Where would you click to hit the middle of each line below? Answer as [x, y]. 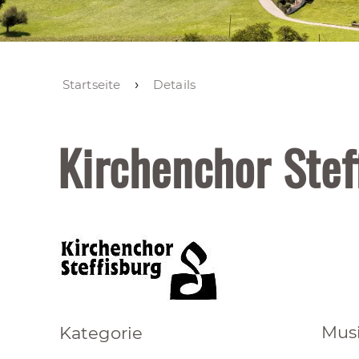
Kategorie [101, 333]
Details [174, 85]
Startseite [91, 85]
